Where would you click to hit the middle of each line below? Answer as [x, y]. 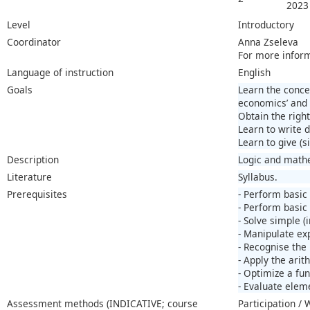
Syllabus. [258, 176]
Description [33, 159]
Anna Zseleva [268, 42]
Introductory [266, 24]
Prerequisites [37, 194]
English [254, 72]
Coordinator [34, 42]
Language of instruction [60, 72]
